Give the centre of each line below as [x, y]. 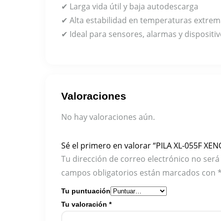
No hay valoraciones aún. [108, 117]
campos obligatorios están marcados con [139, 173]
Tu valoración [85, 204]
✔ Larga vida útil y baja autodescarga [130, 6]
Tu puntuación [86, 191]
